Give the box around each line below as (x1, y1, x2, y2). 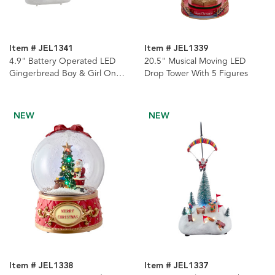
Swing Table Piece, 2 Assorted (9, 79, 126, 93)
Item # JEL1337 (144, 258, 208, 273)
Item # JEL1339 (144, 42, 208, 56)
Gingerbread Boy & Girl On (9, 67, 116, 80)
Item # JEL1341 (9, 42, 73, 56)
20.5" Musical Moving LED (144, 55, 246, 68)
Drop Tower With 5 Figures (144, 67, 248, 80)
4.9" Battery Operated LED (9, 55, 115, 68)
